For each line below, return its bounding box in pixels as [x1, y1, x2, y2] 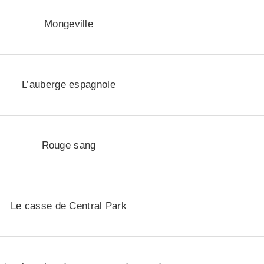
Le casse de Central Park [10, 200, 127, 212]
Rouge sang [41, 140, 96, 151]
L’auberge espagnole [22, 79, 115, 90]
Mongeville [44, 18, 93, 29]
